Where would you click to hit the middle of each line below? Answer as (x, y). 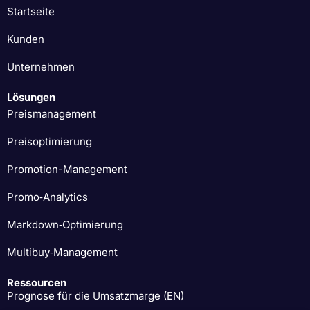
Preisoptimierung (49, 141)
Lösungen (31, 97)
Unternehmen (41, 66)
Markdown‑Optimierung (65, 224)
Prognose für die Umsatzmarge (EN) (95, 295)
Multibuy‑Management (62, 252)
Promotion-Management (67, 169)
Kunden (26, 39)
